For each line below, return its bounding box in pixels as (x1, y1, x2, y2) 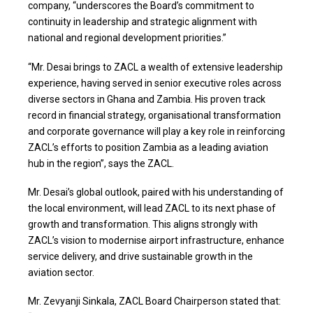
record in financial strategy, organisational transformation (28, 109, 281, 121)
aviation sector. (28, 267, 94, 279)
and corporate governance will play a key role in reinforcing (28, 125, 285, 137)
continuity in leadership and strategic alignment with (28, 16, 257, 28)
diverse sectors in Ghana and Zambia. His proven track (28, 93, 265, 105)
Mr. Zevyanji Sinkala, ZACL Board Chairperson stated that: (28, 296, 281, 307)
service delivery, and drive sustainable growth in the (28, 251, 253, 263)
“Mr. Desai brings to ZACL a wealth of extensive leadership (28, 61, 283, 73)
